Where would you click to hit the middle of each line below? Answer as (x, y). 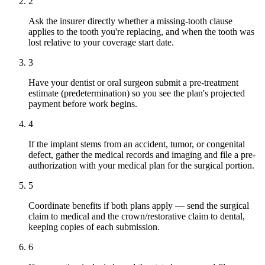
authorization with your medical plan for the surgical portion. (141, 166)
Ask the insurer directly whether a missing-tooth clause (130, 21)
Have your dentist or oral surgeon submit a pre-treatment (133, 83)
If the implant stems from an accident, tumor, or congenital (137, 144)
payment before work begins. (83, 104)
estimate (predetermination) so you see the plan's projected (137, 93)
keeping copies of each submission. (94, 227)
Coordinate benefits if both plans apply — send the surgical (139, 206)
